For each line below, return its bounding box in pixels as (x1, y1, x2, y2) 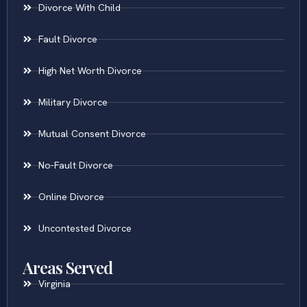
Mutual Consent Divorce (38, 127, 146, 140)
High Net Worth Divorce (38, 64, 142, 77)
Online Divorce (38, 190, 104, 203)
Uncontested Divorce (38, 221, 132, 234)
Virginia (38, 277, 71, 290)
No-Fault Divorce (38, 158, 113, 171)
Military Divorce (38, 95, 108, 108)
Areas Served (23, 256, 112, 278)
